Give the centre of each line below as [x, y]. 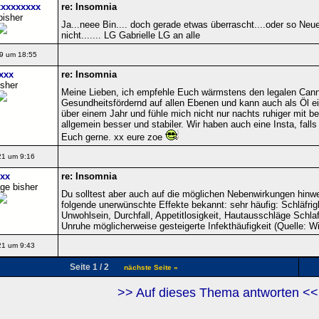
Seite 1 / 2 [94, 267]
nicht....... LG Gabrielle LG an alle [130, 35]
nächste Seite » [151, 267]
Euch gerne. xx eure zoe [113, 137]
